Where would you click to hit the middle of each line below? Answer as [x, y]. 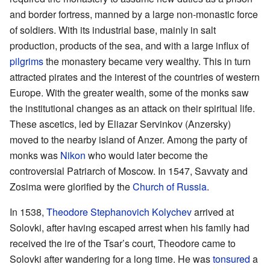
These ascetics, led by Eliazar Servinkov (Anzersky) [120, 124]
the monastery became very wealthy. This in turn [147, 61]
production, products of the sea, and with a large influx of [129, 46]
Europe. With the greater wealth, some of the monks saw [129, 93]
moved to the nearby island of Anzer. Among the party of [128, 140]
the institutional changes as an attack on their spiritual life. [132, 108]
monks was [35, 155]
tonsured [231, 259]
